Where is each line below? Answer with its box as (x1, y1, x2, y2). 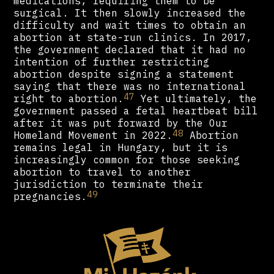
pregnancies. (13, 190, 87, 203)
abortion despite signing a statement (13, 68, 234, 81)
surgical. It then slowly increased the (13, 7, 246, 20)
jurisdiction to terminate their (13, 178, 204, 191)
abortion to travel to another (13, 166, 191, 179)
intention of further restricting (13, 56, 210, 68)
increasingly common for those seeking (13, 154, 240, 166)
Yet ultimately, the (135, 92, 257, 105)
